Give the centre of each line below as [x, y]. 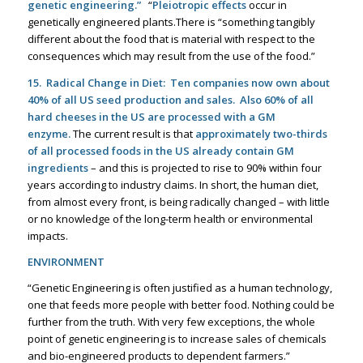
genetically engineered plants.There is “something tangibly [171, 22]
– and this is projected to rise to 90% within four [205, 167]
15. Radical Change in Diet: [96, 82]
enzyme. [50, 133]
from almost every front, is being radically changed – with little [178, 201]
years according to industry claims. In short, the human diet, [173, 184]
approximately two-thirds [261, 133]
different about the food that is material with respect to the [171, 39]
